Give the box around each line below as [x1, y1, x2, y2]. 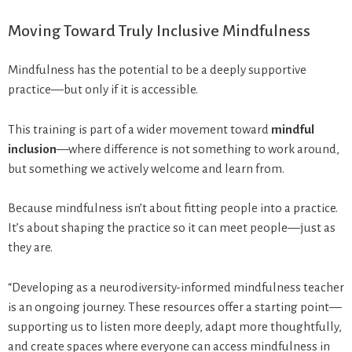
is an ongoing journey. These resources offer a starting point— [8, 299, 342, 313]
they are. [8, 240, 53, 255]
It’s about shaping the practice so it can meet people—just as [8, 221, 335, 235]
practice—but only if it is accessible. [8, 82, 198, 97]
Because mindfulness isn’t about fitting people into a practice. [8, 201, 338, 215]
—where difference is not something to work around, [57, 141, 339, 156]
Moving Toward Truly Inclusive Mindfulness [8, 22, 310, 40]
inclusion [8, 141, 57, 156]
